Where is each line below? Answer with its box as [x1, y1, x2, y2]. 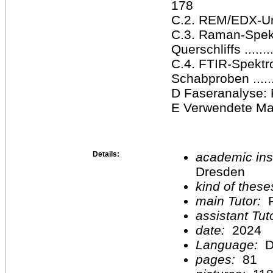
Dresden [196, 164, 245, 179]
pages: [196, 252, 239, 266]
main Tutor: [196, 193, 264, 208]
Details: [93, 149, 119, 158]
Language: [196, 237, 265, 252]
